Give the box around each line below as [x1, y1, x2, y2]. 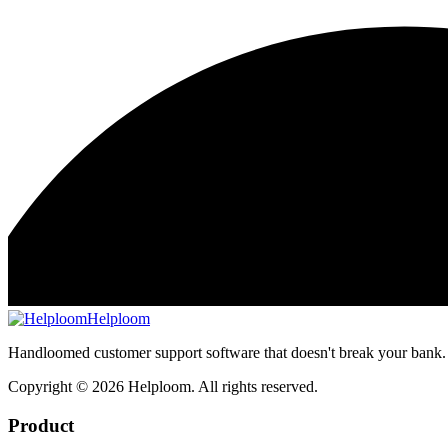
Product [8, 414, 74, 436]
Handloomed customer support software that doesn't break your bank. [8, 343, 446, 361]
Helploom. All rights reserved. [124, 377, 318, 395]
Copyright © [8, 377, 92, 395]
